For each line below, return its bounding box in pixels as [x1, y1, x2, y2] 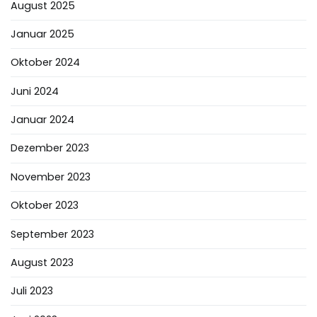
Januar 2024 [11, 113, 74, 127]
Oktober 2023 [11, 198, 79, 213]
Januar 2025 [11, 26, 74, 41]
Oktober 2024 [11, 55, 80, 70]
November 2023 [11, 169, 91, 184]
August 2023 [11, 255, 74, 270]
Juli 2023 [11, 284, 53, 299]
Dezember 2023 [11, 141, 89, 156]
